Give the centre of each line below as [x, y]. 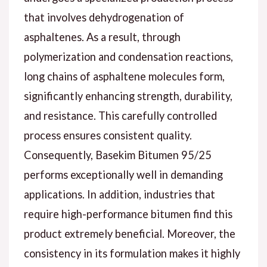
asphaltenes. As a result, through [102, 37]
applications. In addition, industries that [119, 195]
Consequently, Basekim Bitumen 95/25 [117, 155]
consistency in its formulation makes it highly [132, 254]
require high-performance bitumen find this [128, 214]
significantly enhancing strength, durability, [128, 96]
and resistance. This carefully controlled [120, 116]
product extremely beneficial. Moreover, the [129, 234]
